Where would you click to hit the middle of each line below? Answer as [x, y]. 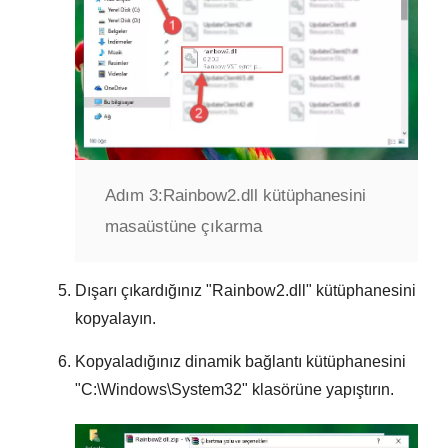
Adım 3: [134, 196]
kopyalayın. [115, 319]
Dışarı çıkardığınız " [143, 291]
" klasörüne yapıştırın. [318, 390]
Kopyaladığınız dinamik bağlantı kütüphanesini [240, 362]
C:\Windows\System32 [161, 390]
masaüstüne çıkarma [183, 227]
